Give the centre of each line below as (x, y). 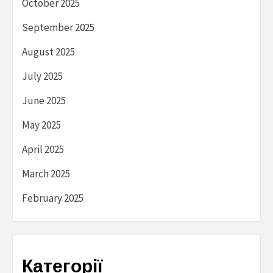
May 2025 (41, 125)
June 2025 (44, 101)
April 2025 (43, 150)
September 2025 (58, 28)
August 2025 (48, 52)
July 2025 (42, 76)
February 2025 (53, 198)
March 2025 (46, 174)
